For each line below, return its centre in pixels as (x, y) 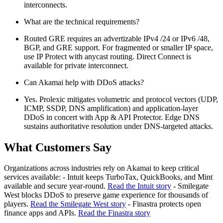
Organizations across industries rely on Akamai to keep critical (102, 168)
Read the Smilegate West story (78, 204)
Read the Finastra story (114, 213)
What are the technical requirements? (82, 21)
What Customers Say (58, 147)
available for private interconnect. (76, 65)
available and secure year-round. (56, 186)
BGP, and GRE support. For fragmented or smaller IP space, (118, 47)
